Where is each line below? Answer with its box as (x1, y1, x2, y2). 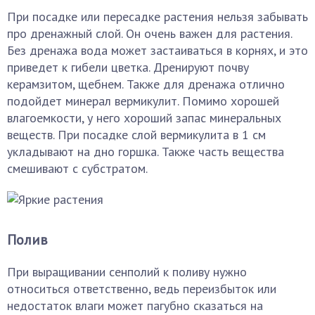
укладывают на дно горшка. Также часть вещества (7, 143, 284, 160)
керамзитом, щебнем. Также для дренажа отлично (7, 76, 285, 92)
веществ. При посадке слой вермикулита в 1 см (7, 127, 266, 143)
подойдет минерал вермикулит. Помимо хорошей (7, 93, 279, 109)
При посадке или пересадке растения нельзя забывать (7, 8, 308, 25)
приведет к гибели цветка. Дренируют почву (7, 59, 249, 75)
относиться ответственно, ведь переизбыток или (7, 281, 276, 297)
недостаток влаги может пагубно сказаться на (7, 297, 263, 314)
